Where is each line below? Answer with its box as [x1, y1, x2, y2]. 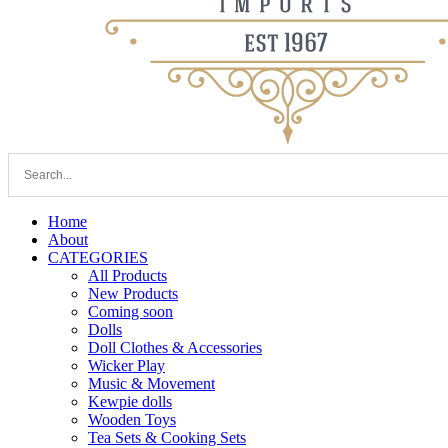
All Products [88, 267, 167, 284]
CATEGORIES [48, 249, 148, 266]
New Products [88, 285, 178, 302]
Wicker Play [88, 357, 165, 374]
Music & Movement [88, 375, 215, 392]
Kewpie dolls [88, 393, 172, 410]
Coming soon [88, 303, 173, 320]
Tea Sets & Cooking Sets [88, 429, 246, 446]
